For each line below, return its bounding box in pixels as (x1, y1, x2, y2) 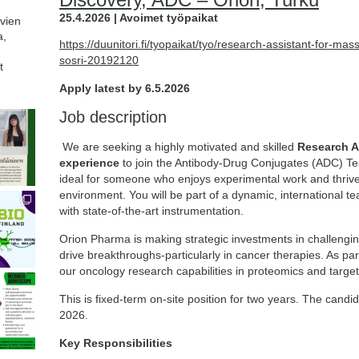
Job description (59, 108, 167, 126)
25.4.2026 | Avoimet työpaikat (59, 11, 218, 24)
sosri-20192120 (59, 54, 139, 67)
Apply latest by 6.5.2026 (59, 82, 190, 95)
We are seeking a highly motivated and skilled (59, 140, 297, 153)
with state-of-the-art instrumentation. (59, 204, 247, 217)
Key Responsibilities (59, 337, 172, 349)
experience (59, 156, 119, 169)
